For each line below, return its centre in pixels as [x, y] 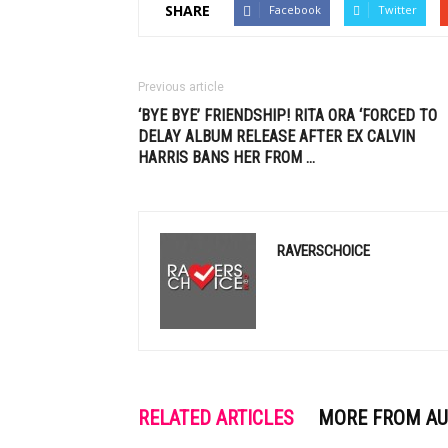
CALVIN [391, 136]
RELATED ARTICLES [216, 418]
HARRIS [163, 157]
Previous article [181, 87]
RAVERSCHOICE [323, 251]
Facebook [295, 9]
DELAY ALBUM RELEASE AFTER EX [252, 136]
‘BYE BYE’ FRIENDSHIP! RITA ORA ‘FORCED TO [287, 115]
